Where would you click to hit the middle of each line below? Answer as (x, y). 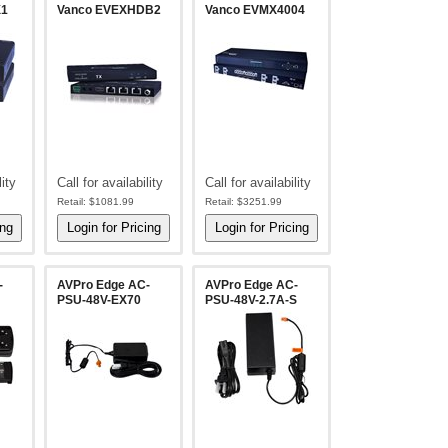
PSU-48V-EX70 (99, 300)
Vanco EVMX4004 (255, 10)
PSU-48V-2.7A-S (251, 300)
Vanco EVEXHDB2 (109, 10)
